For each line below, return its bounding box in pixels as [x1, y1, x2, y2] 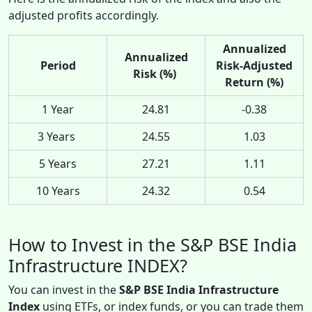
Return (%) [225, 74, 283, 90]
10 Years [36, 182, 80, 198]
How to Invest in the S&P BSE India [8, 232, 297, 256]
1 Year [42, 101, 74, 117]
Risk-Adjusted [216, 57, 292, 73]
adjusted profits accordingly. [8, 7, 159, 23]
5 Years [39, 155, 77, 171]
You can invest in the [8, 281, 119, 297]
